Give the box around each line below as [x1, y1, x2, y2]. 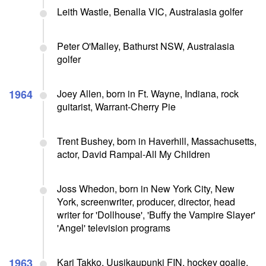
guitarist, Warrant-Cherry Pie [57, 99, 176, 113]
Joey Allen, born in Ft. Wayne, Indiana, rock [57, 86, 239, 100]
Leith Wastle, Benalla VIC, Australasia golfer [57, 4, 243, 18]
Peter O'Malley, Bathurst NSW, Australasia [57, 39, 235, 53]
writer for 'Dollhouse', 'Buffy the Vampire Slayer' [57, 207, 255, 221]
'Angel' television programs [57, 220, 170, 235]
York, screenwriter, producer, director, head [57, 194, 235, 208]
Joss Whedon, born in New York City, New [57, 181, 235, 195]
